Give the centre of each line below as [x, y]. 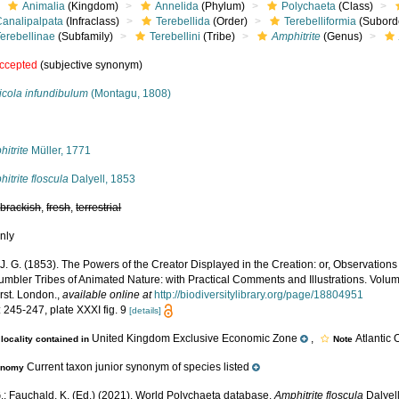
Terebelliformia [321, 21]
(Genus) [342, 37]
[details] [146, 310]
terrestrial [99, 208]
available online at [107, 295]
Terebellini [175, 37]
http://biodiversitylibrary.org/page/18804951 [259, 295]
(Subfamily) [85, 37]
